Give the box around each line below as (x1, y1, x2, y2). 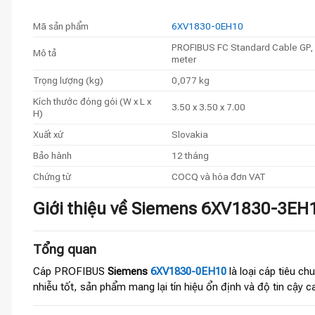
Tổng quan (33, 241, 96, 257)
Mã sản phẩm (33, 20, 89, 32)
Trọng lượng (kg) (33, 74, 103, 86)
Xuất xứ (33, 128, 63, 140)
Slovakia (171, 128, 208, 140)
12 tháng (171, 149, 209, 161)
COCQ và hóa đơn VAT (171, 170, 266, 182)
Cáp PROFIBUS (33, 265, 108, 278)
